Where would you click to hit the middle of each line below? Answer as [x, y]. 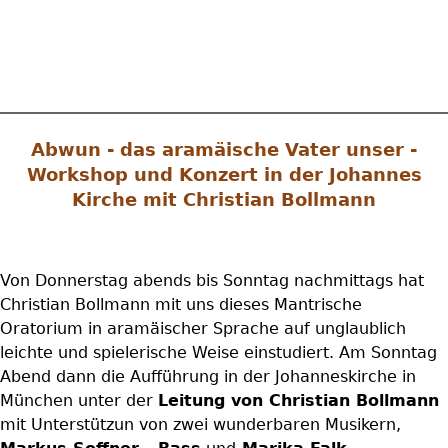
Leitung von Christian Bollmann [298, 400]
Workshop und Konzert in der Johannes [224, 174]
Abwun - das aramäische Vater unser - [224, 149]
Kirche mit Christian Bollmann [224, 199]
